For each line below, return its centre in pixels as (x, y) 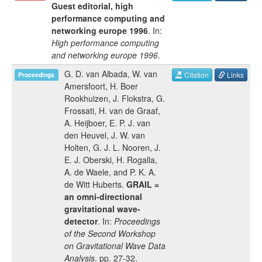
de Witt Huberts (93, 184)
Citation (196, 75)
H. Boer (124, 86)
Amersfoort (85, 86)
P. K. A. (143, 172)
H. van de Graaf (128, 111)
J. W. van (128, 135)
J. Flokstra (132, 98)
